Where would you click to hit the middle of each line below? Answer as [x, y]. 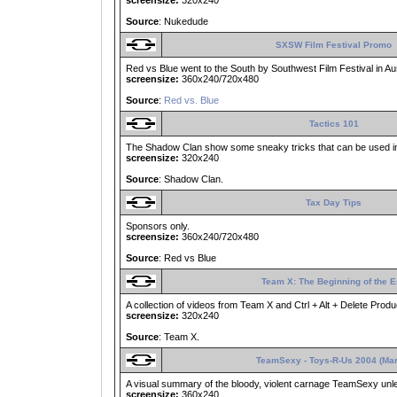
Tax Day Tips [334, 203]
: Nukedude [183, 22]
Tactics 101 [334, 124]
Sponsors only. [158, 226]
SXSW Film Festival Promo [334, 45]
